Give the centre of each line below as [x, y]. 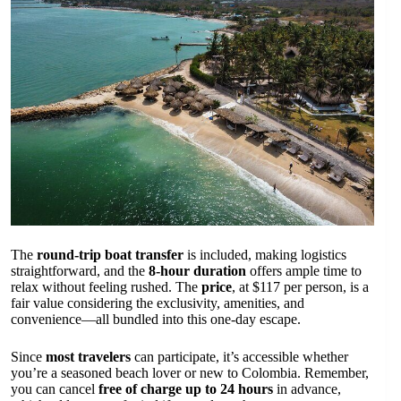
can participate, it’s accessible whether [239, 357]
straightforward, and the [80, 271]
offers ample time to [304, 271]
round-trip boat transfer [110, 255]
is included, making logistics [265, 255]
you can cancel [55, 389]
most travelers [88, 357]
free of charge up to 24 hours [186, 389]
